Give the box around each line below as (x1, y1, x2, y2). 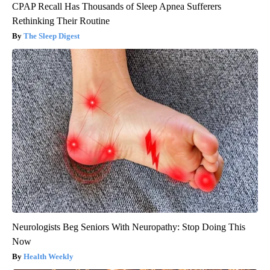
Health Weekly (24, 251, 74, 261)
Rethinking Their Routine (12, 15, 110, 26)
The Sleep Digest (24, 31, 80, 40)
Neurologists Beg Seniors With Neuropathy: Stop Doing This (12, 221, 245, 232)
